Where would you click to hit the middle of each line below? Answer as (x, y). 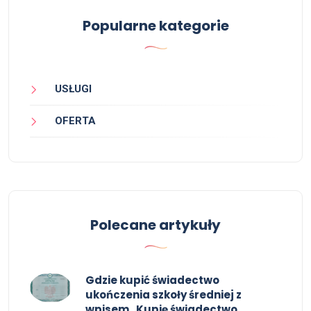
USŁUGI (73, 89)
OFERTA (75, 121)
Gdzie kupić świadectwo (152, 280)
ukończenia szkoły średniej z (163, 295)
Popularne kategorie (155, 26)
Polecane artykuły (155, 225)
